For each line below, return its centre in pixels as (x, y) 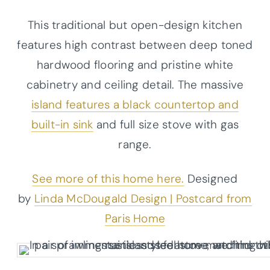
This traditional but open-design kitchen (135, 25)
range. (135, 144)
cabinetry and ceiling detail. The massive (135, 84)
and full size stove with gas (166, 124)
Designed (211, 178)
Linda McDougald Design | (103, 198)
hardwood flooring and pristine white (135, 64)
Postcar (194, 198)
